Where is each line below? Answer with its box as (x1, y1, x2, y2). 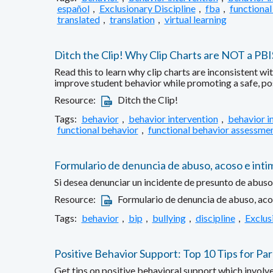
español (57, 2, 90, 14)
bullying (152, 211, 186, 224)
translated (57, 13, 100, 25)
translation (109, 13, 155, 25)
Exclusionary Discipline (99, 2, 196, 14)
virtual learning (164, 13, 227, 25)
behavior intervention (128, 112, 218, 124)
